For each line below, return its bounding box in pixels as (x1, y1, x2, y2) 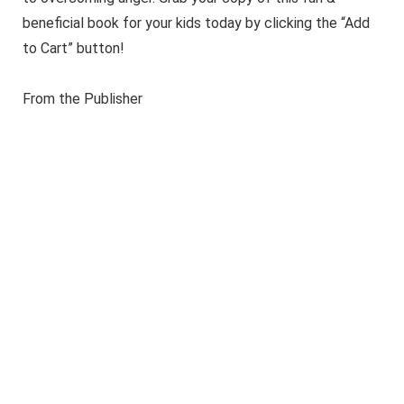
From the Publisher (22, 89, 142, 107)
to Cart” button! (22, 39, 124, 57)
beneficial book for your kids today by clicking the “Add (22, 14, 370, 32)
